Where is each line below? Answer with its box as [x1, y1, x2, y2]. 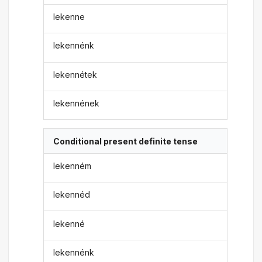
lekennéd [53, 189, 91, 200]
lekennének [53, 98, 100, 109]
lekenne [53, 12, 85, 22]
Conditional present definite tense [53, 136, 198, 146]
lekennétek [53, 69, 98, 80]
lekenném [53, 160, 92, 171]
